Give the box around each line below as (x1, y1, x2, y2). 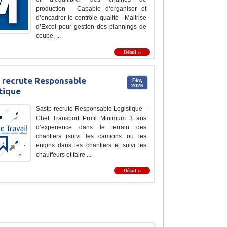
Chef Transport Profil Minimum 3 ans (36, 115, 146, 122)
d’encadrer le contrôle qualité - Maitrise (36, 14, 146, 22)
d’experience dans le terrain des (36, 124, 146, 131)
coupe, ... (36, 32, 61, 40)
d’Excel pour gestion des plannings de (36, 23, 146, 31)
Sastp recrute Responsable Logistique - (36, 105, 146, 113)
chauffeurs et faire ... (36, 151, 91, 159)
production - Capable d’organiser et (36, 5, 146, 13)
